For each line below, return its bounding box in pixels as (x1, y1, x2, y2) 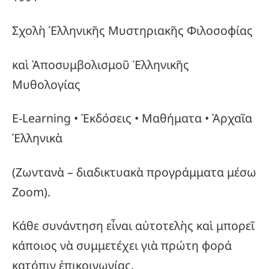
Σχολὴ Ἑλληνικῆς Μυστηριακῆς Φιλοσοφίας (12, 22, 253, 39)
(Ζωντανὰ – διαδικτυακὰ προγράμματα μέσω (12, 163, 256, 180)
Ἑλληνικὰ (12, 130, 62, 147)
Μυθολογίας (12, 76, 80, 92)
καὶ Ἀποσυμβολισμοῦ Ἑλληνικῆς (12, 56, 189, 73)
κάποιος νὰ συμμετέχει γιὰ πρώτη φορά (12, 237, 232, 254)
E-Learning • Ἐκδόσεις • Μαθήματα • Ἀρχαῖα (12, 110, 252, 127)
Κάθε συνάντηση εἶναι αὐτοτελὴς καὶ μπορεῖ (12, 217, 255, 234)
